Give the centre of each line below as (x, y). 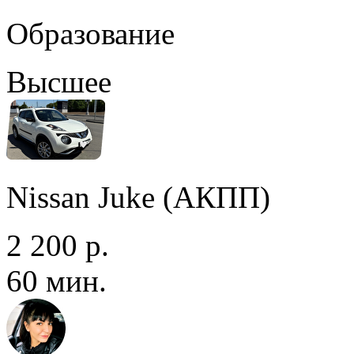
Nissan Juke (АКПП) (138, 197)
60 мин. (56, 281)
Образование (90, 33)
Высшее (59, 81)
